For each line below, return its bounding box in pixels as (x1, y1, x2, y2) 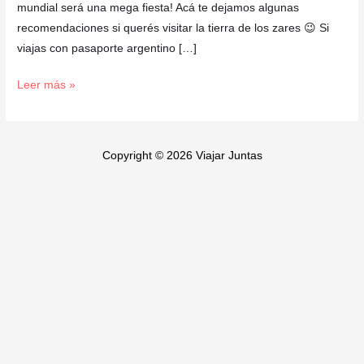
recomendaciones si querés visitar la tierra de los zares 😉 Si (17, 21, 330, 34)
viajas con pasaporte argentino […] (17, 41, 197, 54)
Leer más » (17, 79, 76, 92)
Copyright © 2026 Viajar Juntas (102, 149, 262, 162)
